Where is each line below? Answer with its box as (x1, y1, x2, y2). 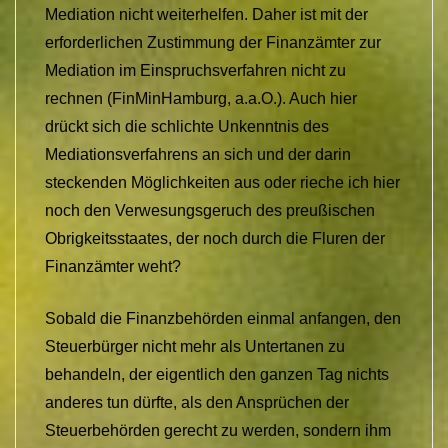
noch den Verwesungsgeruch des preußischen (45, 201, 375, 219)
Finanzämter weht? (45, 257, 181, 275)
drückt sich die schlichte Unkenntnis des (45, 117, 329, 135)
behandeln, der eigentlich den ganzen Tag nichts (45, 365, 389, 383)
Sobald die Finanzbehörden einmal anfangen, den (45, 309, 401, 327)
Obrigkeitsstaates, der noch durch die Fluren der (45, 229, 385, 247)
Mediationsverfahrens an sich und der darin (45, 145, 351, 163)
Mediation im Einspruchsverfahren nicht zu (45, 61, 346, 79)
